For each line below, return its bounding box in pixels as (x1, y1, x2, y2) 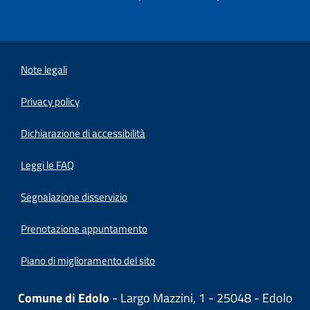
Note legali (21, 61, 68, 77)
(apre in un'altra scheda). (145, 123, 252, 140)
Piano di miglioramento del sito (21, 253, 156, 269)
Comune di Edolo (17, 289, 109, 308)
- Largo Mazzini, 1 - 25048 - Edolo (109, 289, 293, 308)
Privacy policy (21, 93, 80, 109)
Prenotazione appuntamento (21, 221, 148, 237)
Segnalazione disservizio (21, 188, 128, 205)
